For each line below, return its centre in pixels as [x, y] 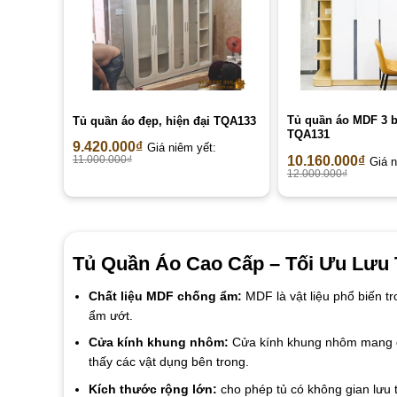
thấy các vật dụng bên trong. [168, 362]
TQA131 [308, 135]
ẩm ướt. [110, 315]
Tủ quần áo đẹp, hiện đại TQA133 [164, 121]
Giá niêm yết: [182, 148]
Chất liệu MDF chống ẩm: [165, 296]
